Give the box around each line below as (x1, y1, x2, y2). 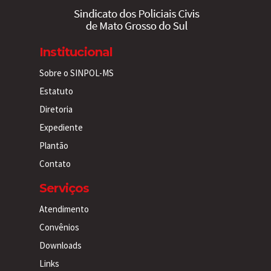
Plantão (39, 140, 68, 152)
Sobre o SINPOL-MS (39, 67, 114, 79)
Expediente (39, 122, 83, 134)
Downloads (39, 240, 82, 252)
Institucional (39, 45, 113, 60)
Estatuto (39, 85, 73, 97)
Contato (39, 158, 71, 170)
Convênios (39, 221, 79, 233)
